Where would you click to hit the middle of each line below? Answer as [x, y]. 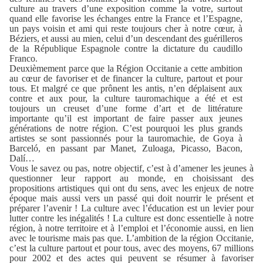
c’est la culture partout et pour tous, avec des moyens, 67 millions [131, 248]
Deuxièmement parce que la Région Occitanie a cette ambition [126, 68]
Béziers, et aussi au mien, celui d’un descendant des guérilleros [126, 38]
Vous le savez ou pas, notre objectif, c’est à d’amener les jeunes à [131, 168]
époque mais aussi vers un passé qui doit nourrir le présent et [131, 198]
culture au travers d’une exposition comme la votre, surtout [126, 8]
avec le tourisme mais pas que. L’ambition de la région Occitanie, [131, 238]
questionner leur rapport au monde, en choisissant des [131, 178]
